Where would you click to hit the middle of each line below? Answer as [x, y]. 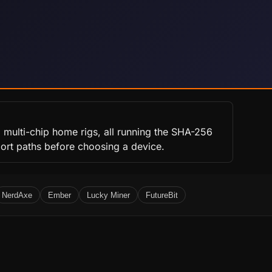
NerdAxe [17, 195]
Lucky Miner [109, 195]
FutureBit [162, 195]
